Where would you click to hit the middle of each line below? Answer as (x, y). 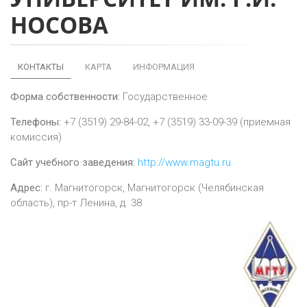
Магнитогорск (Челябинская (196, 188)
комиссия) (36, 137)
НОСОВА (59, 25)
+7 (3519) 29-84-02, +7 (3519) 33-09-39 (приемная (177, 122)
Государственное (164, 97)
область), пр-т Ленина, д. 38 (76, 203)
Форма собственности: (65, 97)
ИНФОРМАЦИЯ (164, 67)
